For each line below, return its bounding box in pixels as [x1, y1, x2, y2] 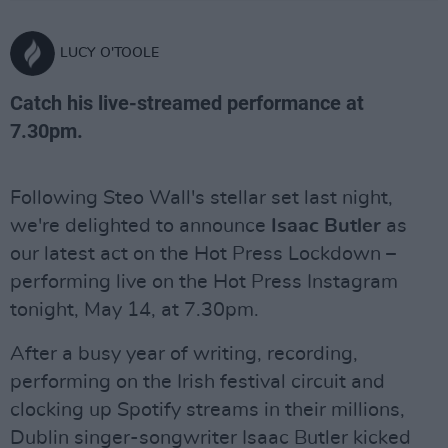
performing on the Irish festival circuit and [10, 372, 385, 392]
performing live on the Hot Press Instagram [10, 272, 398, 292]
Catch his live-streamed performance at [10, 91, 364, 115]
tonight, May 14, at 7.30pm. [10, 300, 259, 320]
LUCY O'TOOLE [60, 46, 159, 60]
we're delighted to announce [10, 216, 271, 236]
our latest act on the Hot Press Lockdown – [10, 244, 396, 264]
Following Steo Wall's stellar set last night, [10, 188, 393, 208]
